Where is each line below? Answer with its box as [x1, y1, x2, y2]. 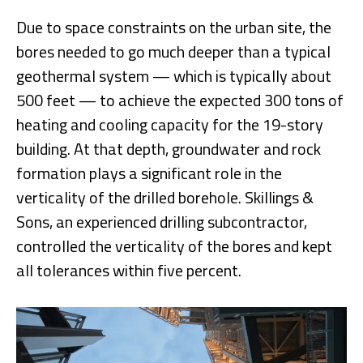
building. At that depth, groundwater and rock [16, 135, 321, 161]
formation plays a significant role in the [16, 160, 282, 186]
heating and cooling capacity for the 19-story [16, 111, 323, 137]
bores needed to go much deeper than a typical [16, 38, 331, 64]
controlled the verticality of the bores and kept [16, 233, 332, 258]
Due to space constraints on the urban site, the [16, 14, 331, 40]
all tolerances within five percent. [16, 257, 241, 283]
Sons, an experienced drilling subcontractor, [16, 208, 307, 234]
